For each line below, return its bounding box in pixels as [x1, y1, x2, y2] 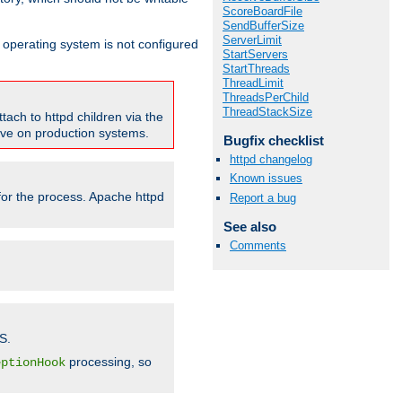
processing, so [66, 354, 152, 369]
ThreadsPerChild [223, 91, 309, 104]
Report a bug [230, 190, 296, 205]
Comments [230, 238, 286, 252]
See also [223, 218, 276, 234]
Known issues [230, 171, 302, 186]
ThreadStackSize [223, 105, 312, 118]
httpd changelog [230, 153, 312, 167]
